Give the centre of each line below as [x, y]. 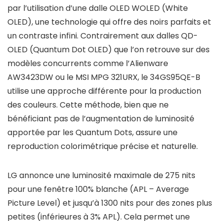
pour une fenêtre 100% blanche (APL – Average [98, 189]
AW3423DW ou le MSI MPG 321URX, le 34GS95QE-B [104, 77]
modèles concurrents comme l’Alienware [88, 63]
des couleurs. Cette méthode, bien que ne [88, 105]
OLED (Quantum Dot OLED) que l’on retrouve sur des [109, 50]
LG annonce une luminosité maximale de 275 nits [101, 175]
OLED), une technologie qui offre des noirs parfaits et [109, 22]
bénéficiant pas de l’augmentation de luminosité [101, 119]
